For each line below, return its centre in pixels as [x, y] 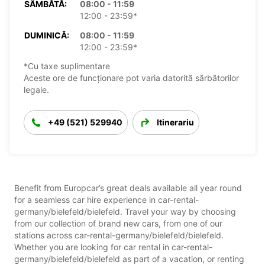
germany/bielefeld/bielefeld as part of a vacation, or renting [129, 258]
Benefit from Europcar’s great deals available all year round [128, 188]
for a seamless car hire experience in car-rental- [106, 199]
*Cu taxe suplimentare [67, 66]
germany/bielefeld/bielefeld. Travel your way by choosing [125, 211]
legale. [36, 89]
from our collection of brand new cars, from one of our [118, 223]
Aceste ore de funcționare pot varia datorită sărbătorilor [131, 77]
